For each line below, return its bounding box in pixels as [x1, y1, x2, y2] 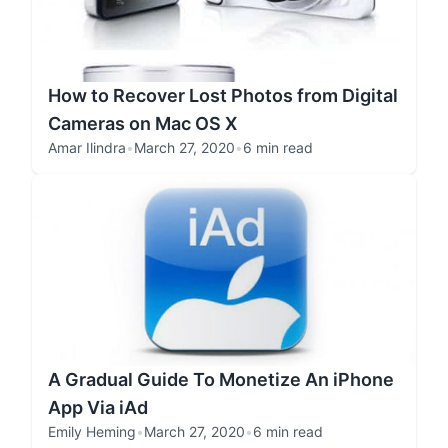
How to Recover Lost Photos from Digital [48, 85, 398, 106]
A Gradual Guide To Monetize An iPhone [48, 369, 394, 390]
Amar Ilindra [48, 139, 126, 156]
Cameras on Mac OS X [48, 113, 237, 134]
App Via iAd [48, 397, 148, 418]
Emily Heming [48, 423, 136, 440]
